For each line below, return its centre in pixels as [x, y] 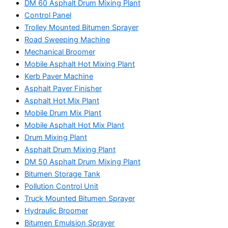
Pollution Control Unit [61, 187]
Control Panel [48, 16]
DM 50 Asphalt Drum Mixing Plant [82, 162]
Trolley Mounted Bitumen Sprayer [81, 28]
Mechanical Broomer [60, 52]
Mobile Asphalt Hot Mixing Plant [80, 64]
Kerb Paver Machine [59, 77]
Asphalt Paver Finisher [63, 89]
